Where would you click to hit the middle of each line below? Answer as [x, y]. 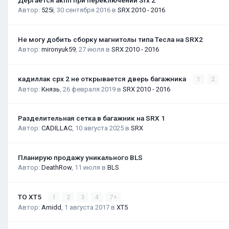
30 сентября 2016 [84, 10]
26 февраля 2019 [89, 89]
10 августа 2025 [99, 128]
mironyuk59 [59, 49]
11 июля [87, 167]
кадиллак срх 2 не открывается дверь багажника [103, 78]
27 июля [91, 49]
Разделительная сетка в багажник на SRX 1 [91, 118]
